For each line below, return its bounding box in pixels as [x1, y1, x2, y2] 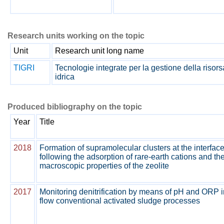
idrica [55, 72, 74, 81]
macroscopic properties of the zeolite [39, 161, 169, 170]
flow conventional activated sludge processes [39, 196, 200, 205]
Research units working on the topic [7, 31, 144, 40]
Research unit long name [55, 46, 144, 55]
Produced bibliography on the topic [7, 102, 142, 111]
